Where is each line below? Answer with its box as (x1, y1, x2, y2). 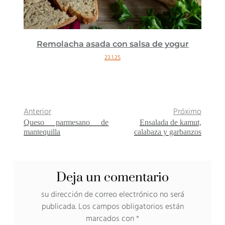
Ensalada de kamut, (139, 118, 201, 127)
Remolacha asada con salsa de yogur (36, 39, 189, 49)
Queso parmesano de (24, 118, 109, 127)
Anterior (24, 105, 52, 119)
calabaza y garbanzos (134, 128, 201, 137)
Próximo (173, 105, 201, 119)
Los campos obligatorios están (78, 200, 184, 214)
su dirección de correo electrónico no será (41, 188, 184, 202)
